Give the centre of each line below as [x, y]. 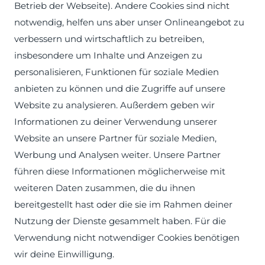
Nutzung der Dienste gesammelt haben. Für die [120, 221]
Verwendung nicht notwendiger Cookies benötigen [127, 237]
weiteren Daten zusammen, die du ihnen [105, 188]
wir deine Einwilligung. [64, 254]
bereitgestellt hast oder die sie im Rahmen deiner [123, 204]
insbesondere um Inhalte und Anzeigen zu [108, 55]
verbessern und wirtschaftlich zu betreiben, [109, 39]
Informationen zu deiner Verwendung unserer [116, 122]
